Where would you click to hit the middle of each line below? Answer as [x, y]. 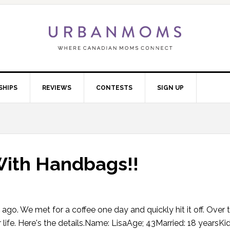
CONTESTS [114, 88]
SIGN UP [170, 88]
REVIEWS [57, 88]
